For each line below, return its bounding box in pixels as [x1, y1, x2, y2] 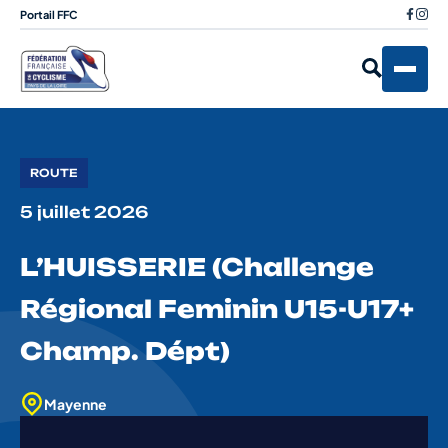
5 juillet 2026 [20, 202, 148, 223]
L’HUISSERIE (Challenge [20, 252, 374, 283]
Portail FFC [20, 7, 78, 21]
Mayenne [44, 395, 107, 414]
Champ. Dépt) [20, 336, 230, 367]
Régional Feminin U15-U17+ [20, 294, 414, 325]
